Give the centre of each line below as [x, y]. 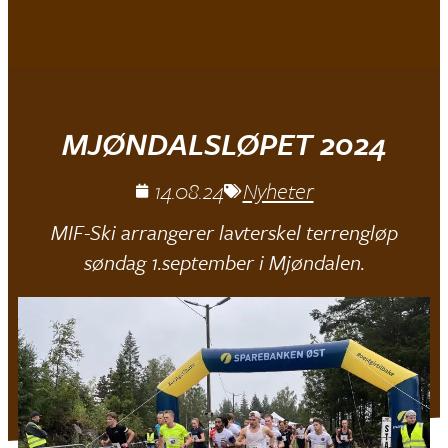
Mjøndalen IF [136, 45]
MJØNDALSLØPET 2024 [224, 143]
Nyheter [278, 190]
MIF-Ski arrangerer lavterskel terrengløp [224, 232]
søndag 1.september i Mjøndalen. [224, 262]
